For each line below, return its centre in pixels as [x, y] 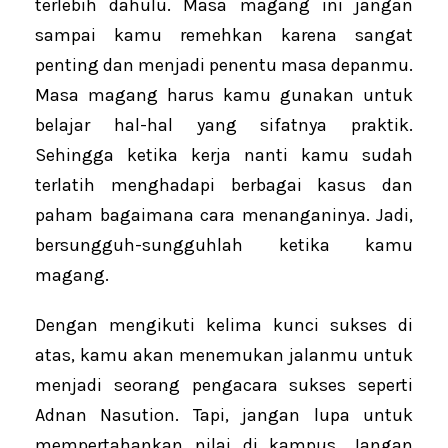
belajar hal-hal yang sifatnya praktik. [224, 125]
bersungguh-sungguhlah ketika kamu [224, 245]
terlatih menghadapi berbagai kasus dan [224, 185]
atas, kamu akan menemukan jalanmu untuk [224, 355]
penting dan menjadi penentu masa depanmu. [224, 65]
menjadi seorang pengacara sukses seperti [224, 385]
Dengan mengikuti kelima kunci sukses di [224, 325]
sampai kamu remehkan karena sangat [224, 35]
